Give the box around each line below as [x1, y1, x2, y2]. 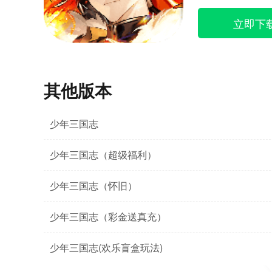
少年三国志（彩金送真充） [50, 209, 166, 223]
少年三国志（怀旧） [50, 178, 137, 192]
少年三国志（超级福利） [50, 148, 157, 161]
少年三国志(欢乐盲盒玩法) [50, 240, 163, 254]
